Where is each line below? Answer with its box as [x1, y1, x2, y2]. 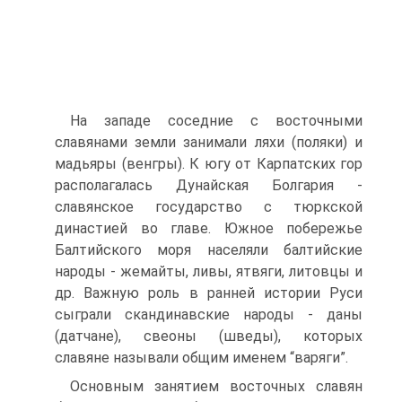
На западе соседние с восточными [70, 112, 363, 129]
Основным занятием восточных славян [70, 378, 363, 395]
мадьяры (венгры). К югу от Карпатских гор [55, 155, 363, 172]
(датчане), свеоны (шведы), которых [55, 328, 363, 345]
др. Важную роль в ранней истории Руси [55, 284, 363, 301]
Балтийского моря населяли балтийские [55, 241, 363, 258]
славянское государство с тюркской [55, 198, 363, 215]
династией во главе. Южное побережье [55, 220, 363, 237]
